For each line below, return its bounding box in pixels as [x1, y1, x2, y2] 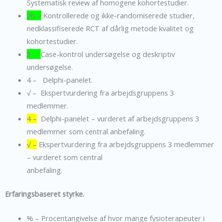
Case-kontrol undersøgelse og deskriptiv [40, 49, 175, 59]
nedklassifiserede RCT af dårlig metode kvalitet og [26, 23, 194, 33]
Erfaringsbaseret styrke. [5, 188, 84, 199]
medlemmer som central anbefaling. [26, 126, 146, 136]
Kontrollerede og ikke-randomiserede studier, [41, 10, 195, 20]
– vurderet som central [26, 152, 103, 162]
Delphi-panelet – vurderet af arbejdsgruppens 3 [36, 113, 199, 123]
